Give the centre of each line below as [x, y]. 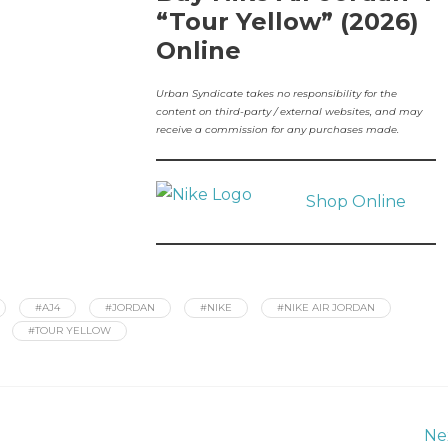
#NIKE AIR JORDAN [326, 307]
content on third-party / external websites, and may [288, 111]
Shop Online [355, 201]
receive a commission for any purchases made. [277, 129]
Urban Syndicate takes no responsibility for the [276, 93]
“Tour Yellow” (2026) [287, 21]
